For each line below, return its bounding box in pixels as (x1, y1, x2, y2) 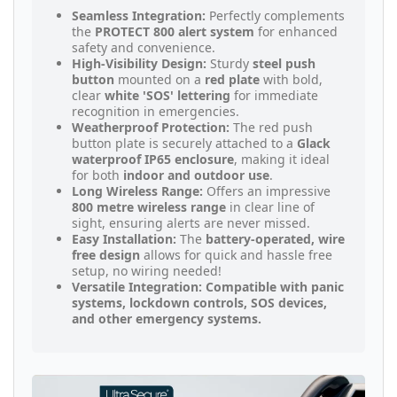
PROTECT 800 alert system (95, 23, 254, 41)
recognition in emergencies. (72, 103, 239, 121)
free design (72, 246, 140, 264)
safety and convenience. (72, 39, 215, 57)
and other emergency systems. (72, 310, 261, 328)
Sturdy (206, 55, 253, 73)
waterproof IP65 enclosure (72, 151, 234, 168)
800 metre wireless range (72, 198, 226, 216)
